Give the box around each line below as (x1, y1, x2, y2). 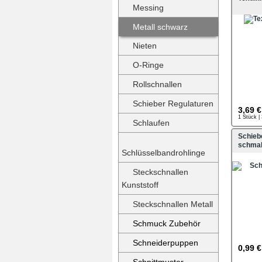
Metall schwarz (133, 22, 188, 32)
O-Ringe (133, 60, 164, 70)
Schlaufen (133, 118, 170, 127)
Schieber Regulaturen (133, 99, 213, 108)
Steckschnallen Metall (133, 199, 213, 209)
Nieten (133, 41, 157, 50)
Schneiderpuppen (133, 238, 198, 247)
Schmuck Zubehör (133, 219, 201, 228)
